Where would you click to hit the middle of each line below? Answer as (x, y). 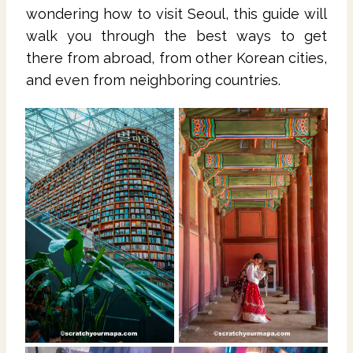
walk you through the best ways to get (176, 35)
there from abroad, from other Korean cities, (176, 58)
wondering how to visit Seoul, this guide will (176, 13)
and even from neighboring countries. (153, 80)
